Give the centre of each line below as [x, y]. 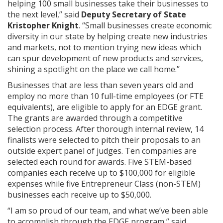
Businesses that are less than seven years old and [100, 85]
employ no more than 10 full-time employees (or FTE [106, 96]
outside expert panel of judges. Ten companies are [102, 151]
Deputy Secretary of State [134, 14]
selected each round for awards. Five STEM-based [100, 162]
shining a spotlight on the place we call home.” [94, 69]
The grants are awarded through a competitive [95, 118]
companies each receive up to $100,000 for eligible [101, 172]
